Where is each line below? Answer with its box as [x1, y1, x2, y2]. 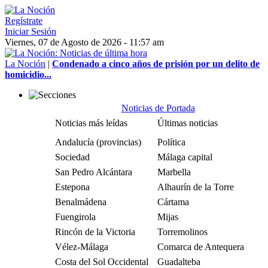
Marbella [157, 167, 191, 177]
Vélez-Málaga [55, 242, 108, 252]
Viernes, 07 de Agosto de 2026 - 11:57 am [5, 37, 164, 47]
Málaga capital [157, 152, 212, 162]
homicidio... [5, 69, 51, 80]
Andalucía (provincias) [55, 137, 141, 147]
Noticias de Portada [121, 103, 195, 113]
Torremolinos [157, 227, 208, 237]
